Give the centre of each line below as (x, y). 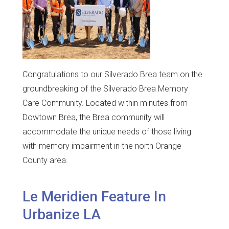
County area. (45, 160)
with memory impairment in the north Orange (102, 146)
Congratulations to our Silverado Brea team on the (112, 74)
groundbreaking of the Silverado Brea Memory (105, 88)
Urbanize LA (62, 215)
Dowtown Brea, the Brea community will (94, 117)
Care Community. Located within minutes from (105, 103)
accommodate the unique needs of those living (107, 131)
